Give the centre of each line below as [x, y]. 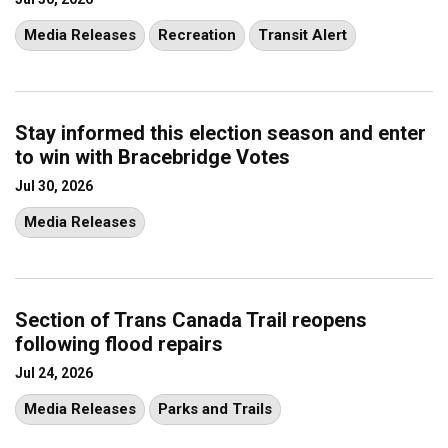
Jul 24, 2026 [54, 372]
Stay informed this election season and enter [220, 132]
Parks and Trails [215, 408]
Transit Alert [302, 34]
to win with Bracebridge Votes [152, 156]
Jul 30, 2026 [54, 185]
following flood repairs [119, 343]
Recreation [197, 34]
